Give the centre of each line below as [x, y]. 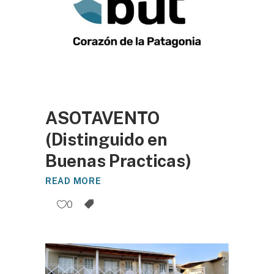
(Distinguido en [106, 139]
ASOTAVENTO [103, 118]
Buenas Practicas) [118, 161]
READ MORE [73, 181]
